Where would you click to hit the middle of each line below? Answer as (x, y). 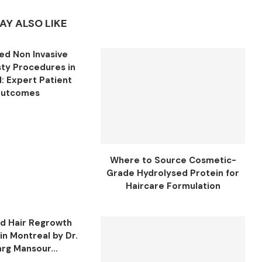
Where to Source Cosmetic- (173, 161)
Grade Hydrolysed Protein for (173, 173)
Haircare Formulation (173, 186)
